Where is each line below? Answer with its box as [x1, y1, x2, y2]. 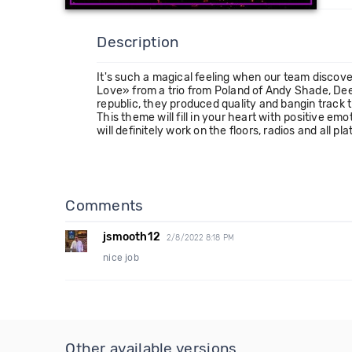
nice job [103, 252, 139, 263]
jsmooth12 [103, 230, 161, 244]
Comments [65, 196, 144, 214]
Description [97, 33, 179, 51]
